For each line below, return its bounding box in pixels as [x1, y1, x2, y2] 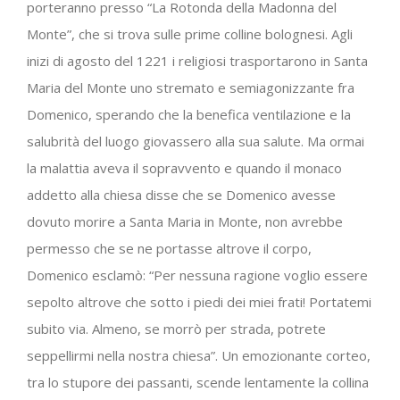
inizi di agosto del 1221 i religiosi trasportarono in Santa [27, 51, 368, 70]
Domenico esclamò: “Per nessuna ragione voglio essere [27, 265, 368, 284]
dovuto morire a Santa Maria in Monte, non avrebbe [27, 212, 343, 230]
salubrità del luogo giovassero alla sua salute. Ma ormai [27, 131, 364, 150]
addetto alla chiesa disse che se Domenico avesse [27, 185, 336, 204]
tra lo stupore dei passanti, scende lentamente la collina [27, 372, 369, 391]
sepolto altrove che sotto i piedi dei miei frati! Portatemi [27, 292, 371, 311]
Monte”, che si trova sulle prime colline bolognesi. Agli [27, 24, 353, 43]
